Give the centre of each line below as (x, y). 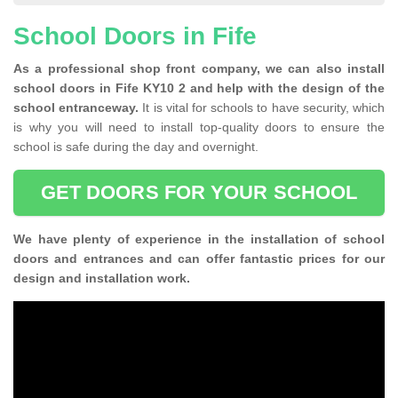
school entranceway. (76, 108)
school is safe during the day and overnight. (138, 147)
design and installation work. (103, 279)
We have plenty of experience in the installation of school (199, 239)
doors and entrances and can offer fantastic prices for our (199, 259)
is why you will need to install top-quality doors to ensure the (199, 127)
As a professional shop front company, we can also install (199, 69)
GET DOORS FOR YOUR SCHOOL (199, 193)
